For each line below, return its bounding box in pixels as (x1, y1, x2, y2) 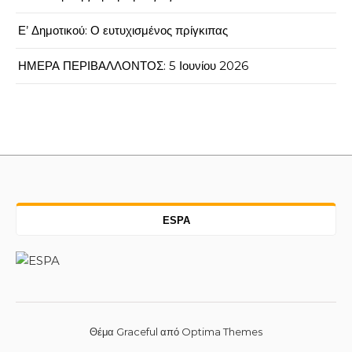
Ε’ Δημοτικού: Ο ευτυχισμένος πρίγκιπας (18, 22, 228, 38)
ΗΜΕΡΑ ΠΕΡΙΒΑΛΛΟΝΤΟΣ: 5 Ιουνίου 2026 (18, 57, 248, 73)
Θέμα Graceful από (90, 324, 181, 338)
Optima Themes (181, 324, 262, 338)
